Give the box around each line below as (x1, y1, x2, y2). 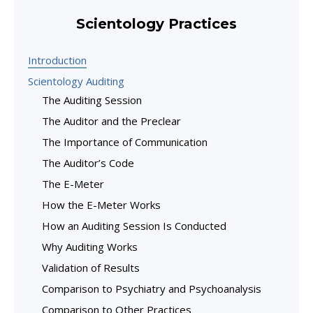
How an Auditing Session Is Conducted (42, 218, 226, 233)
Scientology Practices (76, 15, 237, 32)
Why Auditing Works (42, 239, 138, 254)
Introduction (28, 52, 87, 67)
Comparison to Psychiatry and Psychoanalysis (42, 281, 261, 296)
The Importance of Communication (42, 134, 208, 149)
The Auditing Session (42, 92, 142, 107)
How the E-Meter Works (42, 197, 161, 212)
